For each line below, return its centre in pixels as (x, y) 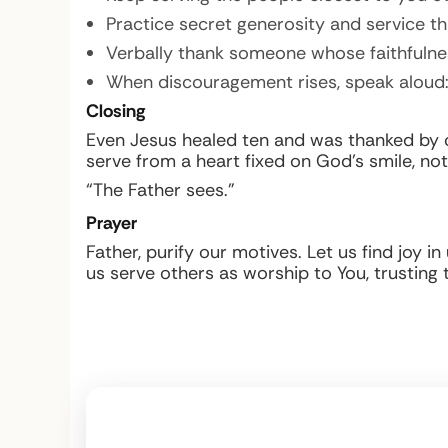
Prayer (111, 223)
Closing (115, 111)
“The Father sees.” (160, 190)
